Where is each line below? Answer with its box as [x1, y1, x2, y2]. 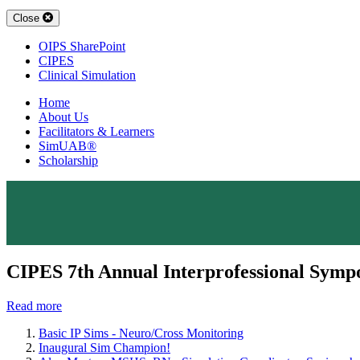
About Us [39, 110, 88, 125]
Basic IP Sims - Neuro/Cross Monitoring [39, 325, 243, 340]
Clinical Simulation [39, 68, 136, 83]
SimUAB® [39, 139, 96, 153]
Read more [6, 298, 62, 313]
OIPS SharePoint [39, 39, 125, 54]
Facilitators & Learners [39, 125, 154, 139]
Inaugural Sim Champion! [39, 340, 170, 354]
